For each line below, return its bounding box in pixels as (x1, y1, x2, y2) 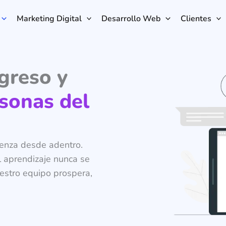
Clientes (180, 13, 211, 24)
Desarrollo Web (101, 13, 161, 24)
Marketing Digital (16, 13, 82, 24)
